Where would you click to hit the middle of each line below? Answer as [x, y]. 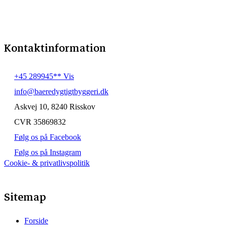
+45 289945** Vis [44, 77]
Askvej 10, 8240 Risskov [55, 107]
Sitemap [25, 197]
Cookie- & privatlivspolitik [47, 163]
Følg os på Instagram [48, 153]
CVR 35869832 [40, 122]
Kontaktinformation [55, 48]
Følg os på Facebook [48, 137]
